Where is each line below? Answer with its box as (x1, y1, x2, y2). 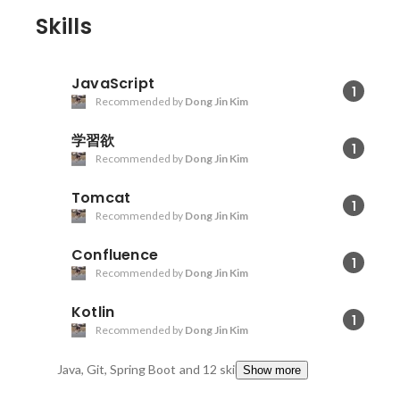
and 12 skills (179, 362, 246, 377)
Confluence (71, 245, 158, 265)
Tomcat (71, 187, 131, 208)
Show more (243, 363, 301, 377)
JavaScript (71, 73, 154, 94)
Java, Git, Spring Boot (57, 362, 176, 377)
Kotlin (71, 302, 115, 322)
